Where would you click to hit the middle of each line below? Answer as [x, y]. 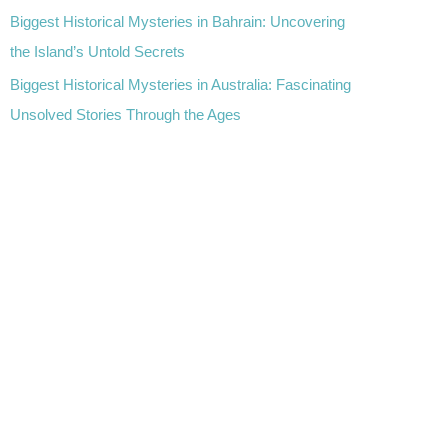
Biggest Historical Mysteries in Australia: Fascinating [180, 85]
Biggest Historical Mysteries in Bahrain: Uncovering [177, 21]
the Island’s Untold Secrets [97, 51]
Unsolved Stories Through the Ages [125, 115]
